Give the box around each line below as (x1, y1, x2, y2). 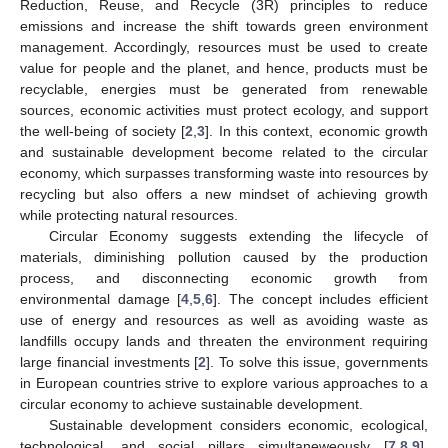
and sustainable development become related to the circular (20, 143, 428, 160)
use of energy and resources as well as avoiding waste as (20, 311, 428, 328)
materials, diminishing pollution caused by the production (20, 248, 428, 265)
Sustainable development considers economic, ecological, (48, 416, 428, 433)
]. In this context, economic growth (205, 122, 429, 139)
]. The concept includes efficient (213, 290, 429, 307)
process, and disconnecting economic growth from (20, 269, 428, 286)
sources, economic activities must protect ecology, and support (20, 101, 428, 118)
